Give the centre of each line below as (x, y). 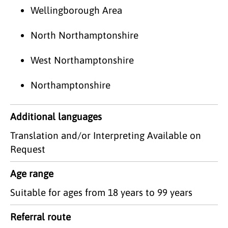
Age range (32, 173)
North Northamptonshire (84, 35)
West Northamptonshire (82, 60)
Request (28, 149)
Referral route (40, 217)
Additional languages (56, 116)
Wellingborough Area (76, 10)
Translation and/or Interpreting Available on (106, 135)
